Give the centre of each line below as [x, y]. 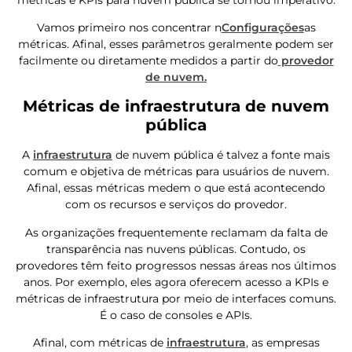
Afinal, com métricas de [99, 343]
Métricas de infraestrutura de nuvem [176, 106]
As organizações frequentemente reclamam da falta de [176, 232]
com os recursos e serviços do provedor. [176, 205]
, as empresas [282, 343]
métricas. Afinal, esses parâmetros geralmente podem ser [176, 44]
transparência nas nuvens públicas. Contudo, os [176, 249]
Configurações [262, 28]
